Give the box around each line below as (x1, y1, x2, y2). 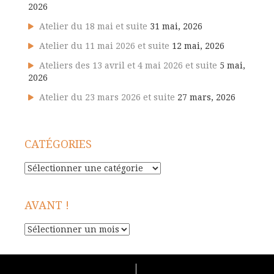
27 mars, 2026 (177, 92, 235, 102)
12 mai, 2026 (172, 40, 224, 51)
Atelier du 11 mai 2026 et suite (39, 40, 169, 51)
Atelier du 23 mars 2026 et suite (39, 92, 175, 102)
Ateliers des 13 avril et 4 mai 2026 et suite (39, 60, 217, 70)
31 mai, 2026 (150, 21, 202, 31)
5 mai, (220, 60, 245, 70)
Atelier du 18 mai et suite (39, 21, 147, 31)
